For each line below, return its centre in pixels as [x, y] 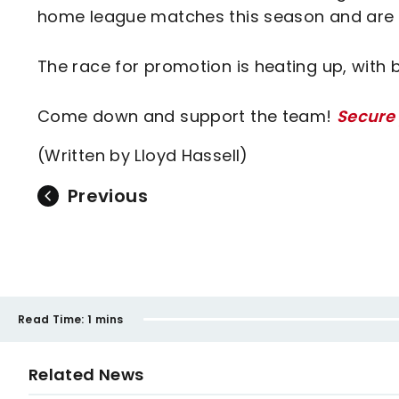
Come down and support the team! [187, 116]
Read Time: [51, 319]
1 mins [106, 319]
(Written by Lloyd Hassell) [143, 155]
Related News [86, 375]
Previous [108, 196]
